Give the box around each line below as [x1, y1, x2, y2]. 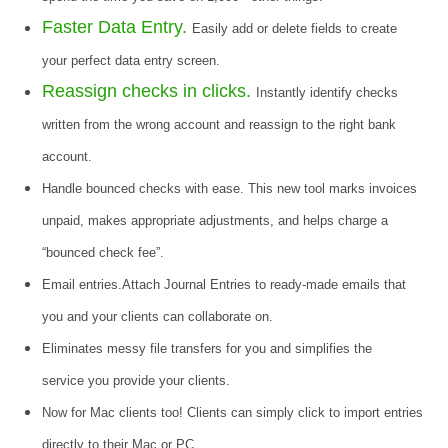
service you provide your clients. [42, 373, 231, 389]
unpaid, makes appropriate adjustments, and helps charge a [42, 213, 389, 229]
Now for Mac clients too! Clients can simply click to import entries [42, 405, 424, 421]
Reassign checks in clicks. [42, 81, 252, 102]
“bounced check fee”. [42, 245, 165, 261]
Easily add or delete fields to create [192, 21, 398, 37]
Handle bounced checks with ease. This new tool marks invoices [42, 181, 418, 197]
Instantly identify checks [256, 85, 399, 101]
